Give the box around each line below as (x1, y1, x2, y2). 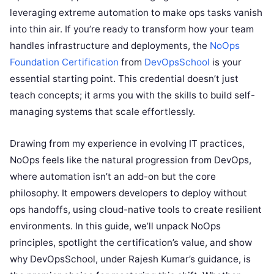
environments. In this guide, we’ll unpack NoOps (10, 220, 221, 232)
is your (212, 56, 242, 68)
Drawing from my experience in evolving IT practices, (10, 138, 245, 149)
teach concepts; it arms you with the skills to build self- (10, 89, 255, 101)
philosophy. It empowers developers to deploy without (10, 187, 247, 199)
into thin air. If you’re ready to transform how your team (10, 23, 254, 35)
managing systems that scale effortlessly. (10, 106, 195, 117)
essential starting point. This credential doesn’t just (10, 73, 239, 84)
